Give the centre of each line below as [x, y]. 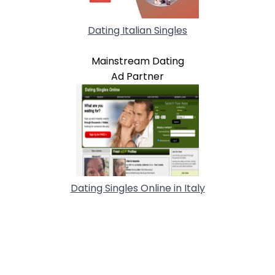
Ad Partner [137, 76]
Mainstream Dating [137, 61]
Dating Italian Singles [137, 30]
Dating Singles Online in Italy [137, 188]
